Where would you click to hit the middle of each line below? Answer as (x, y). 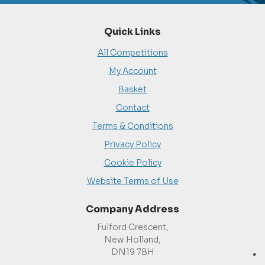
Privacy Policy (132, 144)
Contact (132, 108)
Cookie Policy (132, 163)
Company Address (132, 209)
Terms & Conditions (132, 126)
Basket (132, 89)
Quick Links (132, 32)
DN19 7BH (132, 252)
